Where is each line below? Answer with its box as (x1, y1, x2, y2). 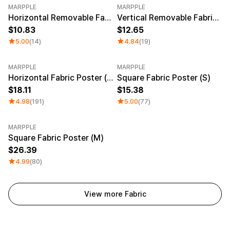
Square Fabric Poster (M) (8, 132, 104, 143)
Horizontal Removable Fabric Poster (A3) (105, 12, 111, 23)
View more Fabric (84, 189, 146, 199)
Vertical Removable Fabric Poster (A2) (213, 12, 219, 23)
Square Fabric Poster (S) (117, 72, 210, 83)
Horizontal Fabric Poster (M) (107, 72, 113, 83)
